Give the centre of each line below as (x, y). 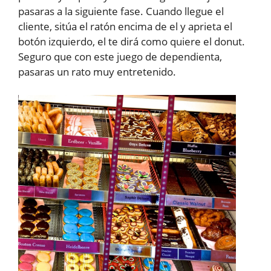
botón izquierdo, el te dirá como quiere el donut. (132, 41)
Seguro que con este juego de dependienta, (120, 57)
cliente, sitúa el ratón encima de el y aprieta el (125, 26)
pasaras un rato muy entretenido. (97, 72)
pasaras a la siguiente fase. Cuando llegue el (121, 11)
